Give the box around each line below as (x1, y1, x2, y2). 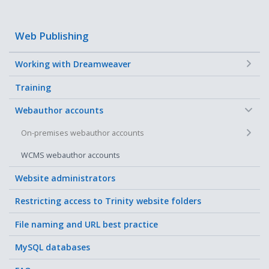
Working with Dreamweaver (15, 58, 131, 70)
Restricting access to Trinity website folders (15, 195, 201, 207)
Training (15, 81, 51, 93)
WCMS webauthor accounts (21, 150, 120, 161)
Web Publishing (15, 29, 88, 43)
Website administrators (15, 172, 115, 184)
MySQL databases (15, 241, 90, 253)
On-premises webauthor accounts (21, 127, 144, 138)
